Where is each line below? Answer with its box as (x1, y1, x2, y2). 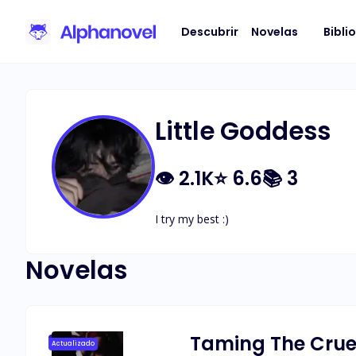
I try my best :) (155, 211, 229, 226)
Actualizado (52, 339, 95, 348)
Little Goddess (155, 114, 331, 149)
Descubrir (181, 23, 238, 40)
